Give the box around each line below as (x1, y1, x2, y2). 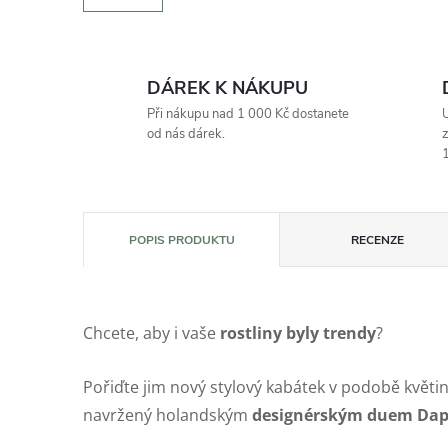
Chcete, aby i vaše (83, 321, 220, 344)
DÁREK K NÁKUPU (147, 75, 308, 100)
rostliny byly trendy (220, 321, 376, 344)
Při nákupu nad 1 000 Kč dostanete (147, 104, 349, 123)
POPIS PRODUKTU (128, 231, 235, 248)
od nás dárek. (147, 124, 225, 143)
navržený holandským (83, 403, 252, 426)
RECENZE (351, 231, 405, 248)
